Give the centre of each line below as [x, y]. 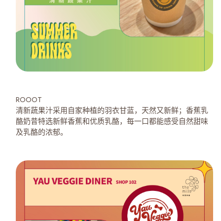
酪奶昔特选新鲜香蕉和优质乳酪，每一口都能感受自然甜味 [112, 121]
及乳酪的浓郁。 [42, 132]
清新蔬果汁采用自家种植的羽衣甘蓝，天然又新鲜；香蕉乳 [112, 110]
